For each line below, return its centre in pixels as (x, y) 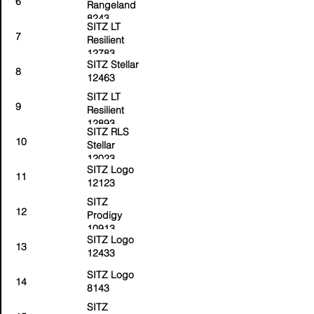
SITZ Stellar (113, 64)
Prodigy (104, 215)
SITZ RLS (108, 132)
